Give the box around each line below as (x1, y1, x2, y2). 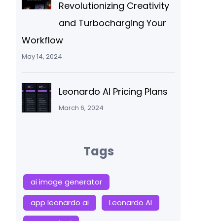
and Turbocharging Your (58, 16, 166, 29)
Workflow (21, 34, 63, 46)
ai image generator (30, 176, 102, 187)
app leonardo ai (30, 197, 89, 208)
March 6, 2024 (58, 103, 104, 112)
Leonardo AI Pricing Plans (58, 85, 168, 98)
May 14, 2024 (21, 51, 62, 61)
